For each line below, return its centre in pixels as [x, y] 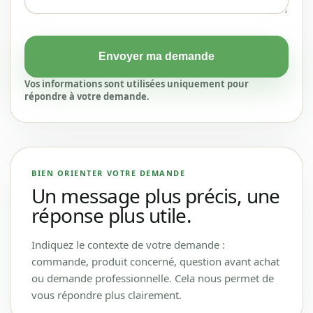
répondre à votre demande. [87, 96]
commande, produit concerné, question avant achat [155, 261]
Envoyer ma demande [156, 56]
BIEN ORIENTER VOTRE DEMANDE [109, 173]
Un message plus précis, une [156, 196]
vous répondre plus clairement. [107, 295]
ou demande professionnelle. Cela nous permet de [153, 278]
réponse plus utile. [112, 215]
